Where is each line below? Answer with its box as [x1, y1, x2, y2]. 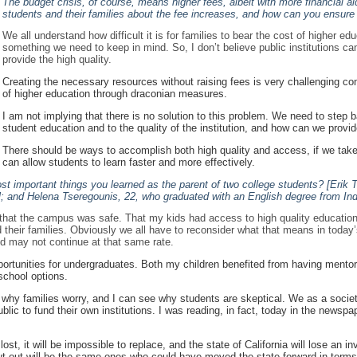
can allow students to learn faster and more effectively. [2, 155, 255, 168]
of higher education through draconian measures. [2, 88, 227, 100]
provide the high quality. [2, 53, 112, 66]
